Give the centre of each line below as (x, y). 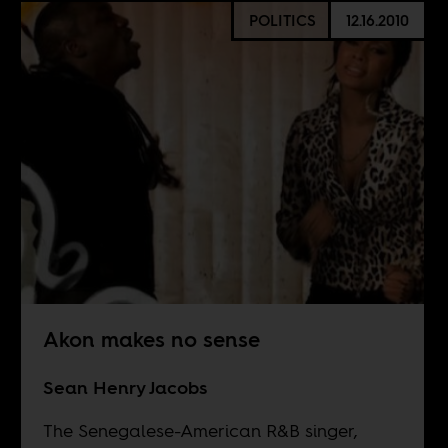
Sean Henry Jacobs (124, 388)
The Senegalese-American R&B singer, (200, 431)
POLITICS (282, 20)
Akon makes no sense (151, 340)
